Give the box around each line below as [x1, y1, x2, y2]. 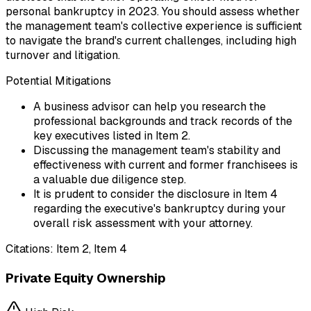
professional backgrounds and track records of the [33, 114, 292, 129]
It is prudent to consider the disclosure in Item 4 [33, 187, 278, 202]
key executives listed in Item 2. [33, 128, 190, 144]
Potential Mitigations [6, 74, 111, 89]
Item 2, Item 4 [56, 242, 127, 257]
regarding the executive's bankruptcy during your [33, 201, 286, 217]
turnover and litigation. [6, 48, 120, 63]
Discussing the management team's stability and [33, 143, 280, 158]
